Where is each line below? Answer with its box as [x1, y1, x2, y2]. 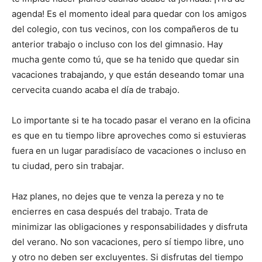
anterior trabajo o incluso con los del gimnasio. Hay [12, 38, 223, 50]
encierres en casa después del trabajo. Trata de [12, 205, 208, 217]
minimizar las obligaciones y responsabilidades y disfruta [12, 220, 247, 232]
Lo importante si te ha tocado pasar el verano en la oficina [12, 114, 250, 126]
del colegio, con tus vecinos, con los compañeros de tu [12, 23, 239, 35]
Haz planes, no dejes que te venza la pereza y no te [12, 190, 224, 202]
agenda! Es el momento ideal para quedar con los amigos [12, 8, 247, 19]
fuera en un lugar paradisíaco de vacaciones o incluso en [12, 144, 246, 156]
